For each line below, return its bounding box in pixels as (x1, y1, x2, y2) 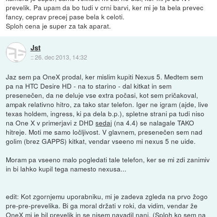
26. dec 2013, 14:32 (34, 52, 87, 61)
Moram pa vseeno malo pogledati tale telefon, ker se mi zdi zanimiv (6, 154, 210, 164)
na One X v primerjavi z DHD (6, 117, 96, 127)
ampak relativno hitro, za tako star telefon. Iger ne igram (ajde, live (6, 99, 209, 109)
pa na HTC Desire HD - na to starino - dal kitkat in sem (6, 80, 172, 91)
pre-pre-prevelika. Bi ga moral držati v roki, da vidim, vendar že (6, 200, 198, 210)
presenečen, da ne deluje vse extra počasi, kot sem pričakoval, (6, 90, 199, 100)
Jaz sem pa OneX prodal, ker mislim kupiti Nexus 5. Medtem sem (6, 71, 203, 81)
